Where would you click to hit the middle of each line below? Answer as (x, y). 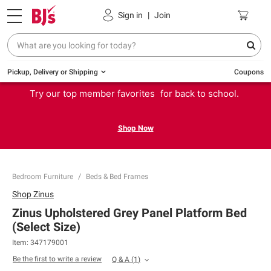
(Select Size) (46, 227)
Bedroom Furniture (43, 177)
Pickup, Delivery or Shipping (53, 72)
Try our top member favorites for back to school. (135, 93)
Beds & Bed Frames (117, 177)
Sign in (131, 15)
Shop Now (135, 128)
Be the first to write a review (57, 259)
